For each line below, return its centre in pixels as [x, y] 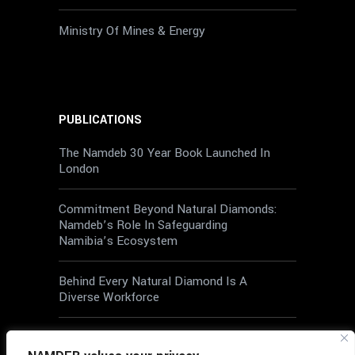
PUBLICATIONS [100, 120]
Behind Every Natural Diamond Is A [153, 282]
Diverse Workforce [109, 298]
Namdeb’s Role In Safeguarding [143, 225]
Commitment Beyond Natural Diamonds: [168, 210]
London [79, 169]
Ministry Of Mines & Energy [132, 31]
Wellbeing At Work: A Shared [135, 338]
